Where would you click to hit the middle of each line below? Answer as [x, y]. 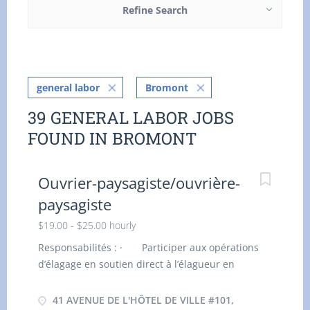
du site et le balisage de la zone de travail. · [147, 297]
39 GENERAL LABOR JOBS [131, 118]
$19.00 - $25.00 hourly [87, 225]
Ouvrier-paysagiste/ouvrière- [139, 183]
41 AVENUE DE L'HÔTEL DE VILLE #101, [142, 300]
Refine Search [155, 10]
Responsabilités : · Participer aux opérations [148, 247]
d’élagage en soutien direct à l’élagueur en [136, 264]
